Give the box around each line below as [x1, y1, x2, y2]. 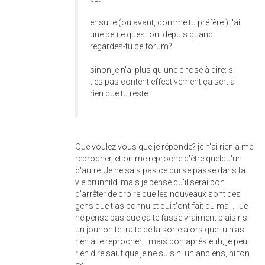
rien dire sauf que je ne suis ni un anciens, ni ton [75, 248, 250, 258]
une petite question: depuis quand [90, 30, 213, 39]
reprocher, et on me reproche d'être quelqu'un [75, 154, 242, 163]
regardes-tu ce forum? [90, 41, 172, 51]
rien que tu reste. [90, 89, 150, 98]
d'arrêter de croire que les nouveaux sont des [75, 189, 241, 199]
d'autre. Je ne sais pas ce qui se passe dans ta [75, 166, 245, 175]
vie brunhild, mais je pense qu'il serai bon [75, 177, 225, 187]
